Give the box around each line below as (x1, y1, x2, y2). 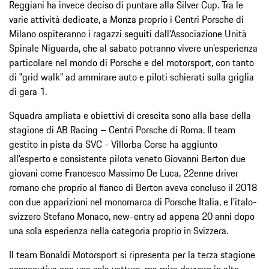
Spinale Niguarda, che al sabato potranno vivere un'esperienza (9, 40, 258, 55)
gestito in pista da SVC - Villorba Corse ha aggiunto (9, 136, 217, 151)
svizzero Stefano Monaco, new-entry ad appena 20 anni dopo (9, 208, 255, 223)
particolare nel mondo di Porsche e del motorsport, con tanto (9, 55, 254, 70)
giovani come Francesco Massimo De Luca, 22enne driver (9, 165, 238, 180)
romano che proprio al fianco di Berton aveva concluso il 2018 (9, 180, 257, 195)
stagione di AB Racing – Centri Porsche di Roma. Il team (9, 122, 235, 137)
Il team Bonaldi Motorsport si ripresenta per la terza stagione (9, 247, 255, 262)
